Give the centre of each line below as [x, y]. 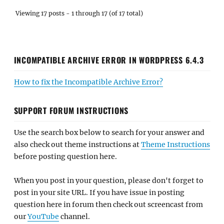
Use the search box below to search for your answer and [109, 132]
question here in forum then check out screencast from [108, 204]
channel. [74, 216]
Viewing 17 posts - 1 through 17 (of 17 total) [79, 13]
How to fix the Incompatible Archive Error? [88, 82]
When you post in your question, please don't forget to [108, 180]
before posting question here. [65, 156]
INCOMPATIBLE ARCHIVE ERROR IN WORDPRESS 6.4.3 [109, 60]
